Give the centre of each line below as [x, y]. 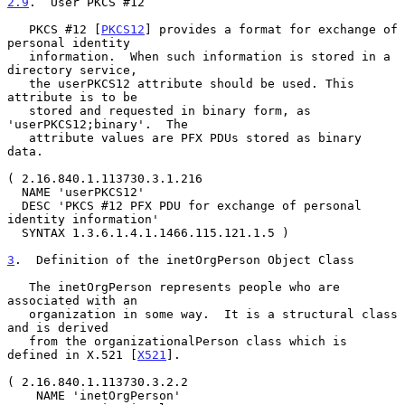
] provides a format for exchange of [271, 29]
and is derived [58, 327]
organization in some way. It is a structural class [18, 314]
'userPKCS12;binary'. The [98, 124]
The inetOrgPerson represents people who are [18, 287]
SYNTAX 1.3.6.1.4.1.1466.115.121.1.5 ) [14, 232]
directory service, [72, 70]
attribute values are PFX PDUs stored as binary [18, 137]
